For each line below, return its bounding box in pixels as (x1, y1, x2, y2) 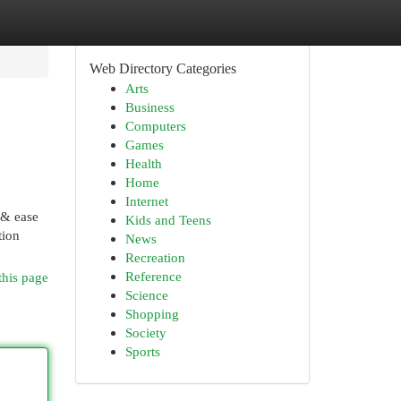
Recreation (124, 250, 185, 265)
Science (124, 287, 168, 303)
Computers (124, 118, 186, 133)
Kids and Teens (124, 212, 211, 227)
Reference (124, 269, 182, 284)
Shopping (124, 306, 179, 321)
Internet (124, 193, 168, 209)
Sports (124, 344, 160, 359)
